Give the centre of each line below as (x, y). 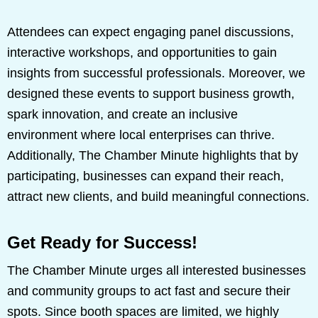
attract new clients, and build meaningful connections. (158, 196)
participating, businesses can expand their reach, (146, 176)
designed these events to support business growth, (151, 93)
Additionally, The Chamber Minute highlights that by (153, 155)
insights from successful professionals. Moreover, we (156, 73)
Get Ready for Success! (102, 242)
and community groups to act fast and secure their (149, 291)
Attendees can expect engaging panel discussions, (150, 32)
